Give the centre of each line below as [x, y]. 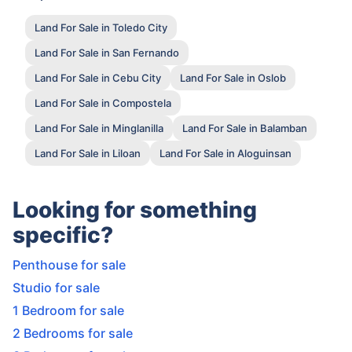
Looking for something [135, 210]
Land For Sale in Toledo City [101, 27]
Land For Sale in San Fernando [107, 52]
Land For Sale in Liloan [88, 153]
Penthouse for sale [69, 265]
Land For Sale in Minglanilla [99, 128]
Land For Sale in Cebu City [98, 77]
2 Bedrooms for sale [73, 333]
